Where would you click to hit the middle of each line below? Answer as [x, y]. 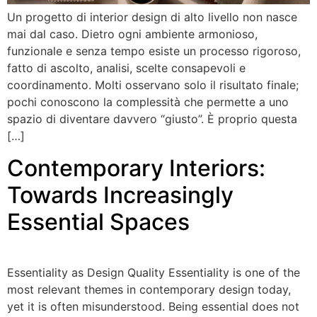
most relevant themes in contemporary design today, [149, 289]
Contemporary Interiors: [136, 168]
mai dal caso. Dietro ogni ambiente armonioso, [132, 34]
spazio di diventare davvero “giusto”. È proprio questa [152, 119]
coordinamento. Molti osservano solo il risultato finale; [153, 85]
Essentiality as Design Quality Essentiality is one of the [154, 272]
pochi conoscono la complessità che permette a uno [148, 102]
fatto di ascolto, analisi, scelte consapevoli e [126, 68]
